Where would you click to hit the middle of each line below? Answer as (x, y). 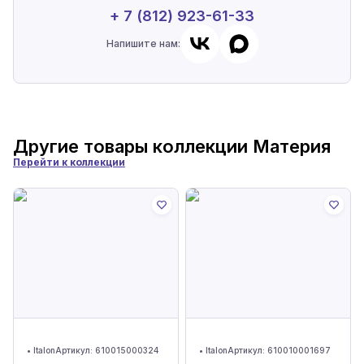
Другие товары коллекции (133, 146)
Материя (292, 146)
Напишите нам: (143, 43)
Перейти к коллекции (69, 162)
